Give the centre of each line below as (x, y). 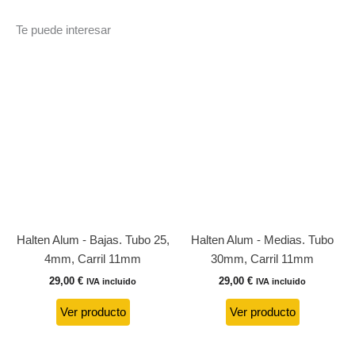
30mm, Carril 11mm (262, 259)
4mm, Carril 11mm (93, 259)
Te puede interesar (63, 30)
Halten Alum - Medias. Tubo (262, 240)
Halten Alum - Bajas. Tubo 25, (93, 240)
